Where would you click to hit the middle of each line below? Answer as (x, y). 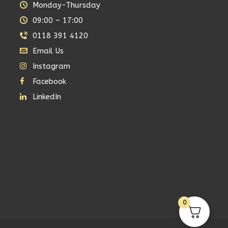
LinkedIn (47, 96)
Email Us (48, 51)
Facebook (50, 81)
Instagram (52, 66)
